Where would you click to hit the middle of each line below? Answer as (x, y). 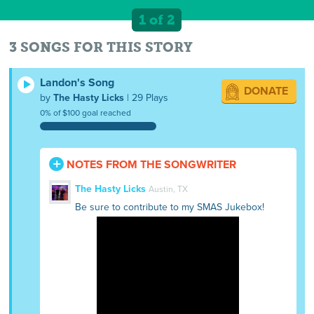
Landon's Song (77, 82)
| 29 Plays (146, 97)
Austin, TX (168, 189)
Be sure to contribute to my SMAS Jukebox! (169, 207)
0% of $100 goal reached (86, 112)
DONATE (266, 91)
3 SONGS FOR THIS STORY (101, 47)
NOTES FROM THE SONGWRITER (150, 164)
